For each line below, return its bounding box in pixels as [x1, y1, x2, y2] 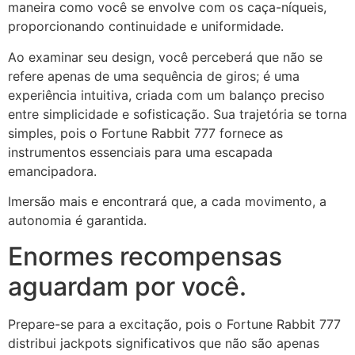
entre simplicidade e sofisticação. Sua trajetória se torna [8, 105, 347, 122]
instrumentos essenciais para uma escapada [8, 143, 273, 160]
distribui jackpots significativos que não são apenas [8, 334, 319, 351]
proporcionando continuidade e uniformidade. [8, 18, 284, 35]
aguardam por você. [8, 270, 246, 302]
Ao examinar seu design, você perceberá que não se [8, 48, 323, 65]
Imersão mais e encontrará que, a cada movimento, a [8, 193, 326, 210]
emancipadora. [8, 162, 97, 179]
